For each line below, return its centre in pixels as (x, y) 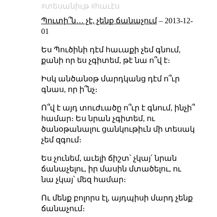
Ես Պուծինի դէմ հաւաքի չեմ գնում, (111, 50)
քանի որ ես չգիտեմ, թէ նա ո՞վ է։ (105, 61)
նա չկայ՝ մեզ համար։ (83, 180)
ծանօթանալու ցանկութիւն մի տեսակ (118, 129)
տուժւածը (100, 108)
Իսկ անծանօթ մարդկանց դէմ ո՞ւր (110, 79)
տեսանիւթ (67, 6)
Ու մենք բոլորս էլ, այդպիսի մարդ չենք (117, 198)
